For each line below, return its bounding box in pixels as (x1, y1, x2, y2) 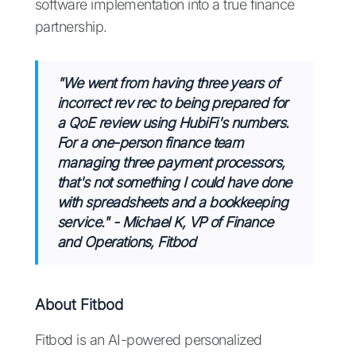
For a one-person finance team (57, 134, 244, 152)
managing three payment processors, (57, 154, 285, 172)
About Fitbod (35, 296, 123, 315)
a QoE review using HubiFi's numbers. (57, 114, 289, 132)
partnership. (35, 18, 107, 36)
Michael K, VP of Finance (122, 214, 273, 231)
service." (57, 214, 110, 231)
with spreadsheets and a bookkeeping (57, 194, 288, 211)
